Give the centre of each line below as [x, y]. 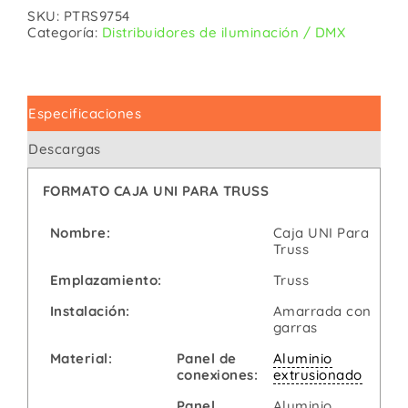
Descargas [65, 149]
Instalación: [90, 311]
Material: [81, 358]
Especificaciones [85, 114]
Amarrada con [322, 311]
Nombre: [80, 232]
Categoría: [65, 33]
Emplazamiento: [106, 280]
